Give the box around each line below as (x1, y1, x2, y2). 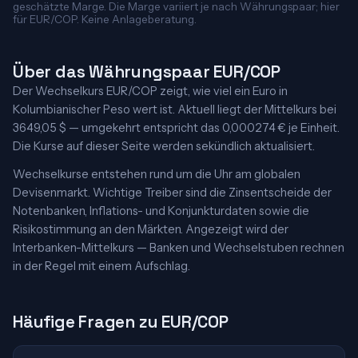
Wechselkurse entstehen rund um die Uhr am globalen (13, 167, 300, 181)
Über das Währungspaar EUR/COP (13, 61, 280, 82)
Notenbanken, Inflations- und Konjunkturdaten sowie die (13, 204, 309, 218)
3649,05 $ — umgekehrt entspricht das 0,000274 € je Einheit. (13, 121, 340, 135)
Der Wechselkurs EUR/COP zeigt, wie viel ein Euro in (13, 84, 288, 98)
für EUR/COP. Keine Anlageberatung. (13, 13, 197, 26)
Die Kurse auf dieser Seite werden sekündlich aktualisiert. (13, 139, 315, 153)
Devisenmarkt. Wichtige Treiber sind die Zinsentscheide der (13, 185, 332, 200)
